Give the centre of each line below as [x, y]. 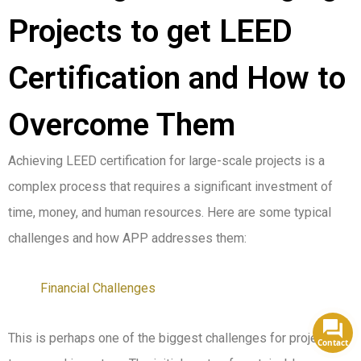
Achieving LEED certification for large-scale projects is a [166, 161]
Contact [333, 342]
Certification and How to [177, 79]
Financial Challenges [98, 288]
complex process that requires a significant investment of [170, 187]
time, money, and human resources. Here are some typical [170, 213]
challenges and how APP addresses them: [127, 239]
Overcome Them [122, 125]
